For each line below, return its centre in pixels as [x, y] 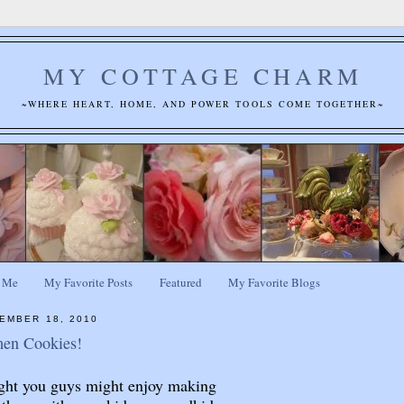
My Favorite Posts [89, 283]
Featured [180, 283]
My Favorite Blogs [274, 283]
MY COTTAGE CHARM [203, 76]
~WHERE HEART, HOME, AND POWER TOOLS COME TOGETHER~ [203, 103]
